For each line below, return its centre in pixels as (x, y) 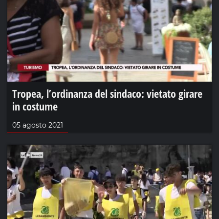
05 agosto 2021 (38, 125)
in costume (35, 106)
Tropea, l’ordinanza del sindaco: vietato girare (107, 93)
